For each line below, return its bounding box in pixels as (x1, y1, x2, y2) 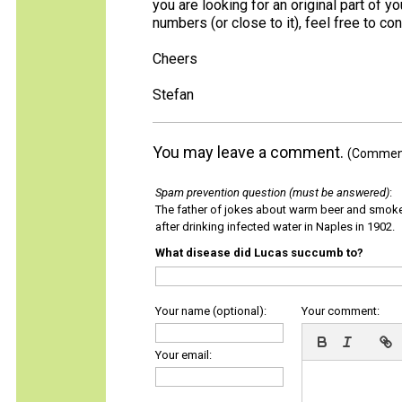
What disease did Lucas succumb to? (155, 246, 363, 259)
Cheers (153, 50, 197, 67)
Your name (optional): (155, 304, 267, 318)
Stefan (153, 86, 194, 103)
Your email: (155, 348, 212, 362)
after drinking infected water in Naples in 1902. (155, 220, 395, 233)
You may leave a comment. (153, 143, 347, 162)
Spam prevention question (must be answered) (155, 186, 389, 199)
